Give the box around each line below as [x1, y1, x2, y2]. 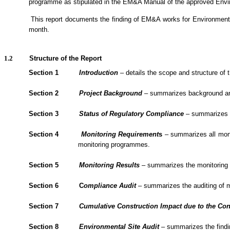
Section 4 [29, 130, 59, 138]
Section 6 [29, 181, 59, 189]
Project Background [79, 89, 142, 97]
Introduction [79, 68, 118, 76]
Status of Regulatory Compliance [79, 109, 184, 118]
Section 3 [29, 109, 59, 118]
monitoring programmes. [78, 140, 150, 148]
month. [29, 25, 49, 33]
